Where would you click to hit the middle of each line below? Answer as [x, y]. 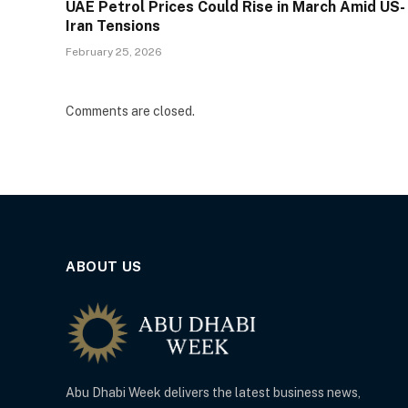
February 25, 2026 [114, 52]
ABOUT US [104, 267]
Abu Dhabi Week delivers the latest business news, [213, 393]
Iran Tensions [113, 26]
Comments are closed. [130, 112]
